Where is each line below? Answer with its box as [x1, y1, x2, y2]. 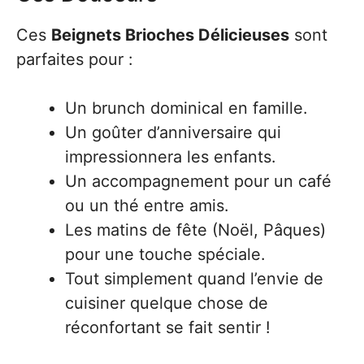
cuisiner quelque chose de [65, 293, 268, 313]
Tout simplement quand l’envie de [65, 269, 323, 288]
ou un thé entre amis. [65, 196, 229, 215]
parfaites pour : [16, 50, 133, 69]
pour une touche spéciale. [65, 245, 266, 264]
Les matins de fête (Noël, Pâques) [65, 220, 326, 240]
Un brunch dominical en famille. [65, 98, 308, 118]
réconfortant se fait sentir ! [65, 318, 271, 337]
